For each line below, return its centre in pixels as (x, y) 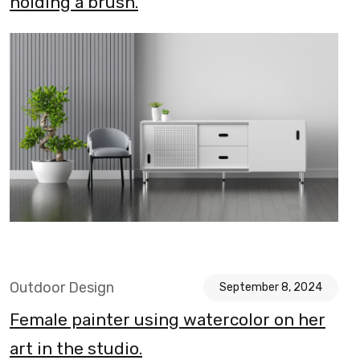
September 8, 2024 (271, 288)
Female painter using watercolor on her (168, 320)
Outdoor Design (62, 288)
